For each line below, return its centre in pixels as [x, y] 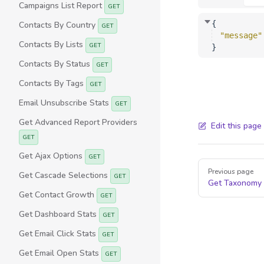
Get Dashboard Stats [59, 214]
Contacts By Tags [52, 83]
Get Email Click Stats [59, 234]
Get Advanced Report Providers [78, 122]
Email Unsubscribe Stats [65, 103]
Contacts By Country [58, 25]
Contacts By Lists [52, 44]
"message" [241, 35]
